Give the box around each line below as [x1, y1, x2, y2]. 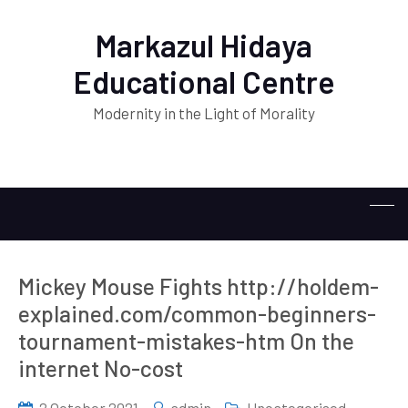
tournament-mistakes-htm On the [18, 327, 354, 354]
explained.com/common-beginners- [18, 300, 376, 327]
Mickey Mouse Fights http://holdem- [18, 272, 379, 300]
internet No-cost [18, 354, 183, 382]
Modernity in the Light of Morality [93, 104, 315, 122]
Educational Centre [73, 63, 335, 100]
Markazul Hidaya [96, 26, 312, 64]
